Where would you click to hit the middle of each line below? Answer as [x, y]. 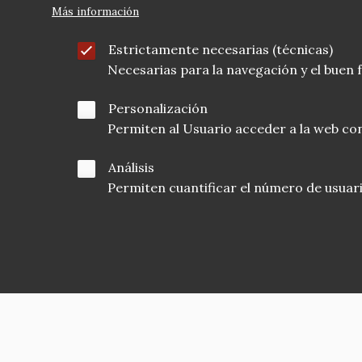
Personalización [158, 108]
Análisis [131, 167]
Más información [95, 12]
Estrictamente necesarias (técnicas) [221, 49]
